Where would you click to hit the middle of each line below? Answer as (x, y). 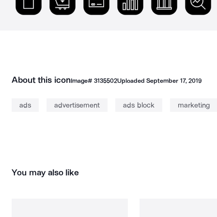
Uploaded (132, 81)
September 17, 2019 (174, 81)
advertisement (77, 105)
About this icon (41, 80)
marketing (194, 105)
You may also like (46, 172)
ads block (139, 105)
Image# (82, 81)
